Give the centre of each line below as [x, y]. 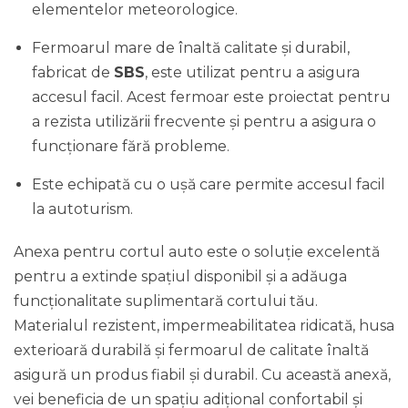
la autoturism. [82, 209]
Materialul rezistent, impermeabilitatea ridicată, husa [204, 326]
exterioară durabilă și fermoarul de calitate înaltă [191, 350]
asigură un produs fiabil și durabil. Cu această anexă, [202, 375]
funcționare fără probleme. [131, 146]
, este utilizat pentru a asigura [252, 72]
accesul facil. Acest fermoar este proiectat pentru [211, 97]
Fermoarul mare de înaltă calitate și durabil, [191, 48]
